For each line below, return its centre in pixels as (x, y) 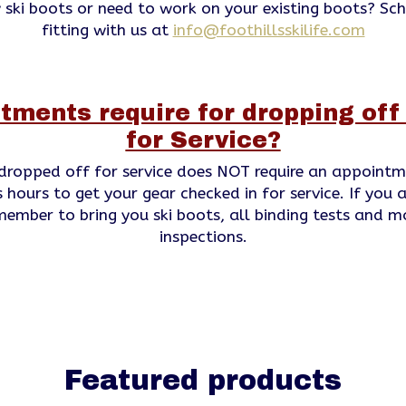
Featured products (203, 381)
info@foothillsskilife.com (269, 30)
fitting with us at (107, 30)
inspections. (203, 237)
